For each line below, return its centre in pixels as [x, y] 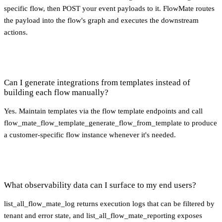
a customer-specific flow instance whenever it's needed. [90, 135]
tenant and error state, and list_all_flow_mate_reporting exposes [103, 215]
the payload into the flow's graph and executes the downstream [101, 20]
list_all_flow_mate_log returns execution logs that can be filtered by [109, 203]
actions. [16, 32]
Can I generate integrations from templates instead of [97, 82]
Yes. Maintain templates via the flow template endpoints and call [103, 111]
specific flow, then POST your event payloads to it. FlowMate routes [109, 8]
